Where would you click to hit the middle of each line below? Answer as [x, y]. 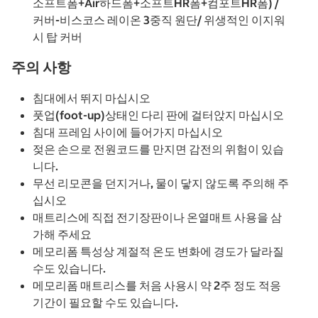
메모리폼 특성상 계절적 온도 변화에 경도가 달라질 [158, 252]
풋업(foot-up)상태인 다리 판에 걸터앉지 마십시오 [158, 115]
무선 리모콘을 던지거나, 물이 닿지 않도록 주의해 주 [161, 183]
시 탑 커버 [57, 37]
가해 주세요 [62, 235]
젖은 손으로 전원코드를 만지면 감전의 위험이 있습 [158, 149]
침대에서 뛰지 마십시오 [92, 98]
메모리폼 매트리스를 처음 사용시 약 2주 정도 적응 [157, 286]
